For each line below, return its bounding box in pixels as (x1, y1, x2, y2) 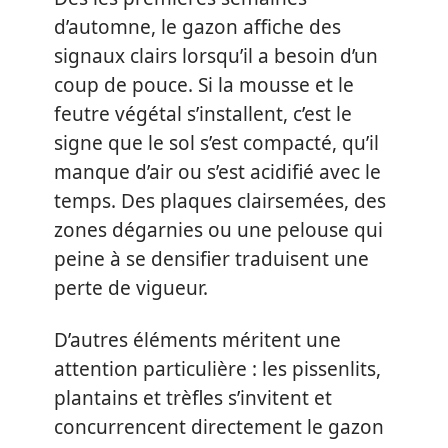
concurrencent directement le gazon (54, 413, 384, 440)
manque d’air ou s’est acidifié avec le (54, 159, 381, 185)
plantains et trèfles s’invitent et (54, 384, 332, 411)
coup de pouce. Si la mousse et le (54, 72, 354, 98)
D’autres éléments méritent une (54, 326, 341, 353)
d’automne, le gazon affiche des (54, 14, 341, 40)
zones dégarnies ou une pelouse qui (54, 217, 383, 243)
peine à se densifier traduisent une (54, 246, 369, 272)
